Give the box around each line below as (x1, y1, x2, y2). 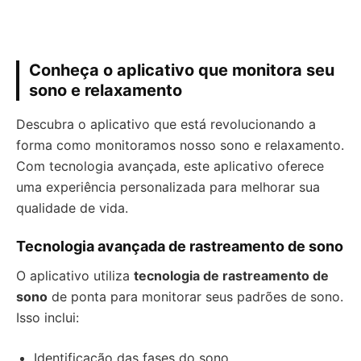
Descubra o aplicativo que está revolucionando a (16, 116, 316, 132)
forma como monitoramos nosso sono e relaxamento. (16, 137, 344, 153)
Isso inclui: (16, 309, 79, 326)
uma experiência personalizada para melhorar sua (16, 179, 320, 195)
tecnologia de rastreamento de (134, 268, 329, 284)
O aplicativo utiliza (16, 268, 134, 284)
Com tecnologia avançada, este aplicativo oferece (16, 158, 324, 174)
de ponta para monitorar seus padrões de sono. (48, 288, 343, 305)
